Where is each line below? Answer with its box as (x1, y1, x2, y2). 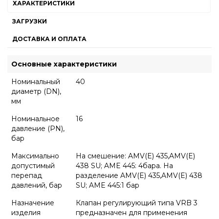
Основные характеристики (11, 60, 117, 68)
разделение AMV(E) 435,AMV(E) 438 (76, 171, 202, 180)
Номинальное (11, 114, 60, 123)
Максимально (11, 152, 59, 160)
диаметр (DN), (11, 87, 61, 96)
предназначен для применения (76, 208, 187, 217)
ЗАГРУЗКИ (12, 18, 47, 25)
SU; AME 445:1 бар (76, 181, 139, 190)
